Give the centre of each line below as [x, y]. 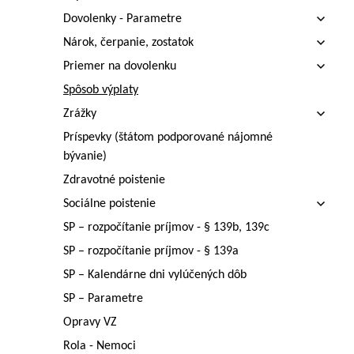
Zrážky [80, 114]
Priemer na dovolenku [120, 66]
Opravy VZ [90, 322]
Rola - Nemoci [100, 346]
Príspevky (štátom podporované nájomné [168, 137]
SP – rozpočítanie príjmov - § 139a [151, 251]
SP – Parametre [103, 299]
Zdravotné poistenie [114, 180]
